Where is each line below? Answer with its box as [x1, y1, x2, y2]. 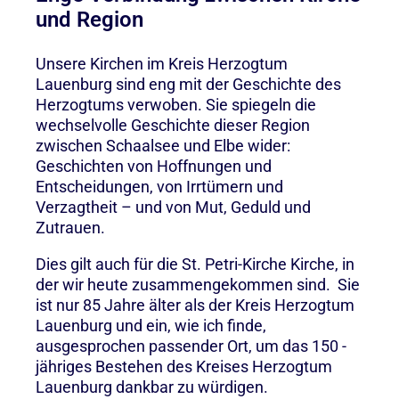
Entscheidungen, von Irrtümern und [36, 176, 283, 196]
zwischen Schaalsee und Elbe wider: [36, 135, 290, 155]
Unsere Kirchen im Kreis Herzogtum [36, 53, 288, 73]
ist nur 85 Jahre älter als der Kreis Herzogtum [36, 295, 354, 314]
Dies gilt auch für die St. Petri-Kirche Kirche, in [36, 254, 354, 273]
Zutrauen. [36, 217, 119, 237]
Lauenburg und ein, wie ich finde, [36, 315, 266, 335]
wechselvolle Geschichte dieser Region [36, 115, 310, 134]
